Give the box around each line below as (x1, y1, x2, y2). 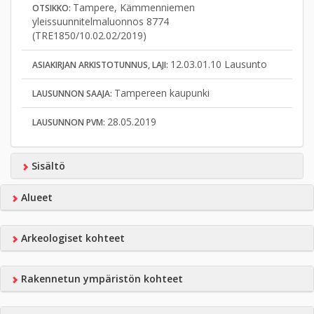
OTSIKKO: (32, 2, 73, 14)
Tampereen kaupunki (114, 86, 210, 100)
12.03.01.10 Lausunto (170, 57, 267, 71)
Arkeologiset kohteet (18, 231, 125, 245)
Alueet (18, 191, 53, 204)
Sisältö (28, 159, 65, 172)
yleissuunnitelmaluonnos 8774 (32, 15, 169, 28)
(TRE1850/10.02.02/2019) (32, 29, 146, 42)
